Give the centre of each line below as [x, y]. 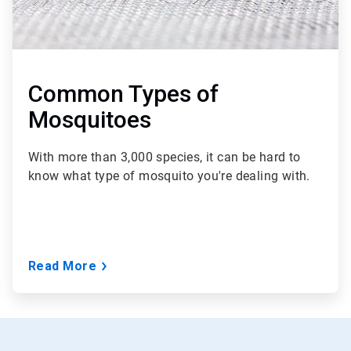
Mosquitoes [90, 120]
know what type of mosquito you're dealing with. [169, 176]
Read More [63, 266]
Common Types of [123, 94]
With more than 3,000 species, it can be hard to [165, 157]
